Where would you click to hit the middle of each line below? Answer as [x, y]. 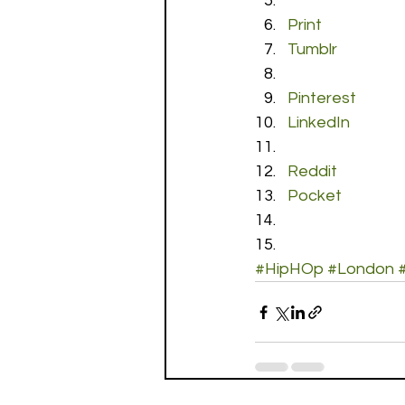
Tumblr [312, 49]
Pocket [315, 196]
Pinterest [322, 98]
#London [361, 269]
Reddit [312, 171]
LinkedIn [319, 122]
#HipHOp [289, 269]
